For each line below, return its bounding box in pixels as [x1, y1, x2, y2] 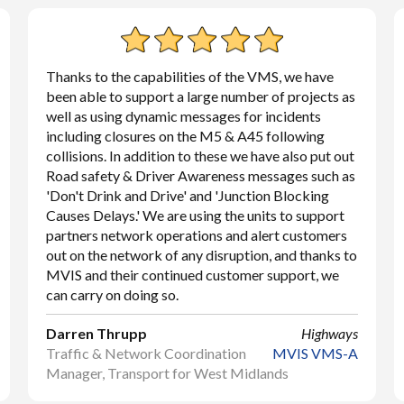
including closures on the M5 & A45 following [45, 127, 325, 144]
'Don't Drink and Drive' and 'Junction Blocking [45, 187, 329, 204]
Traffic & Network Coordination [45, 344, 246, 362]
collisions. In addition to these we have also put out [45, 147, 354, 164]
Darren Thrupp [45, 325, 147, 342]
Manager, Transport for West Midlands [45, 364, 289, 381]
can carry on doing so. [45, 286, 179, 303]
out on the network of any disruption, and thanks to [45, 246, 357, 263]
